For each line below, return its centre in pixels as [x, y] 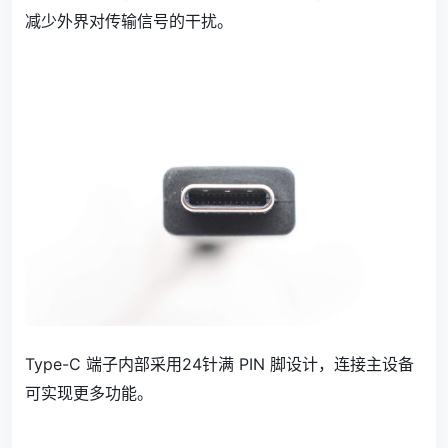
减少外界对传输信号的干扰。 [129, 21]
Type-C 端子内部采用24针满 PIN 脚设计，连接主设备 [219, 363]
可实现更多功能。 [89, 392]
